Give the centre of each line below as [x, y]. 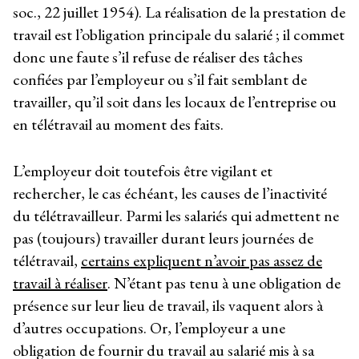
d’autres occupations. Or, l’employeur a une [149, 328]
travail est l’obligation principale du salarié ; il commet [179, 34]
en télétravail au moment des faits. [118, 124]
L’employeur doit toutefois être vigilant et [143, 171]
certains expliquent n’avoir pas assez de [202, 261]
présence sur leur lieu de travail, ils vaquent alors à [168, 306]
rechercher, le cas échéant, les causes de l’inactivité [170, 194]
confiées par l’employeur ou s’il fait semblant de [160, 79]
